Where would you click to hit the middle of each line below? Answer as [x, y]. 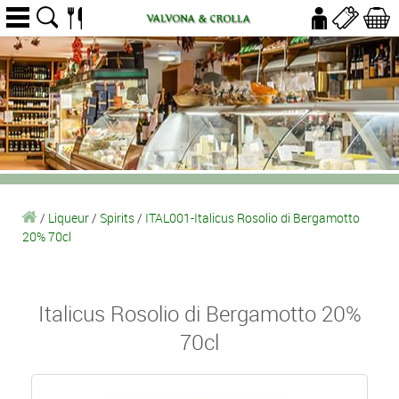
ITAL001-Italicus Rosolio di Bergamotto [252, 218]
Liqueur [69, 218]
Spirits [117, 218]
